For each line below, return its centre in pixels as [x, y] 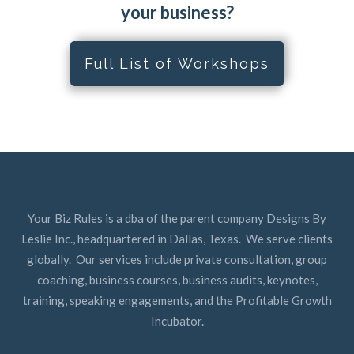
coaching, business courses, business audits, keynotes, [177, 279]
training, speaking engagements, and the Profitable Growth [177, 300]
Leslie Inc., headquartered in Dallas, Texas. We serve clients [177, 238]
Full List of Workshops [177, 63]
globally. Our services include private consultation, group [177, 259]
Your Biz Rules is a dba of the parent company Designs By [177, 218]
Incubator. [177, 320]
